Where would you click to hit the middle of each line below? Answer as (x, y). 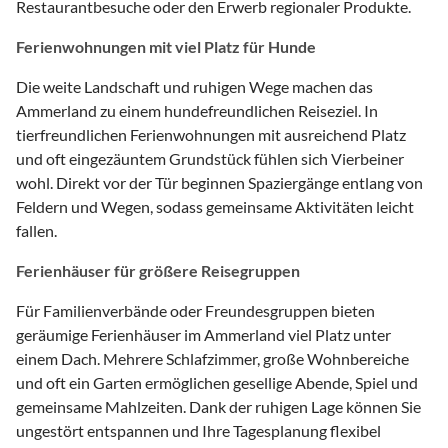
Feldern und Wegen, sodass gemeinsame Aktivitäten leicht (215, 206)
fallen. (36, 230)
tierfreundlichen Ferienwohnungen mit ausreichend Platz (211, 134)
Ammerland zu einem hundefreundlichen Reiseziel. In (197, 110)
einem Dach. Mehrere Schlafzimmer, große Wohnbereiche (212, 358)
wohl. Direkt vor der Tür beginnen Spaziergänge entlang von (219, 182)
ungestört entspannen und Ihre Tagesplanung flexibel (198, 430)
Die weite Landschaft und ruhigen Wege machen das (194, 86)
